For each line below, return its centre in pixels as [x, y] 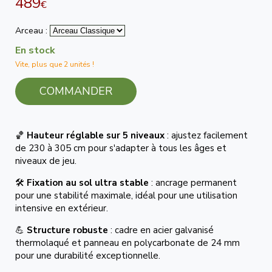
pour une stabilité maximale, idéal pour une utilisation [126, 195]
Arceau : [32, 31]
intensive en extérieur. [62, 208]
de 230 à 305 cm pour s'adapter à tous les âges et [121, 148]
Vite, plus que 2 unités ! [55, 64]
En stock [35, 50]
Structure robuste [67, 230]
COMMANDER [76, 91]
